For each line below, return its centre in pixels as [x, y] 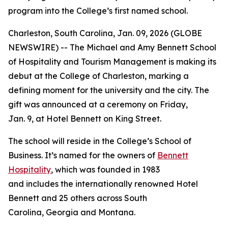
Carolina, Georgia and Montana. [73, 212]
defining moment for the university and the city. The [109, 90]
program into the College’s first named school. [98, 11]
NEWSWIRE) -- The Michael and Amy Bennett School [112, 47]
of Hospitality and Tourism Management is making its [112, 62]
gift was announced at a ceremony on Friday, [98, 104]
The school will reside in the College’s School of [100, 141]
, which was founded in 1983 [105, 169]
